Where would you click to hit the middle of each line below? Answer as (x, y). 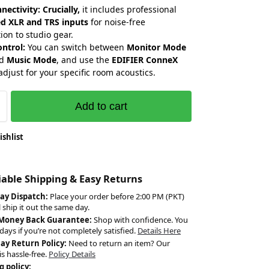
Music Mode (32, 59)
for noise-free (117, 22)
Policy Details (72, 254)
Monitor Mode (157, 47)
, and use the (84, 59)
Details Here (159, 230)
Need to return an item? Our (119, 243)
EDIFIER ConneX (145, 59)
